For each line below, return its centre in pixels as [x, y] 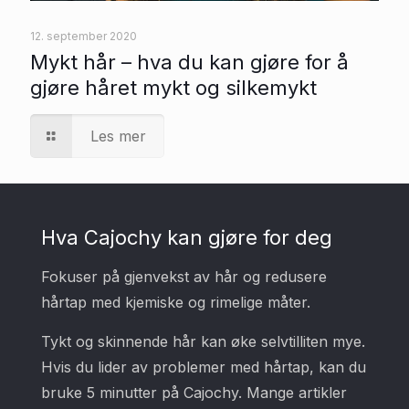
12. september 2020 [84, 36]
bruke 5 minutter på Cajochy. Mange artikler [194, 392]
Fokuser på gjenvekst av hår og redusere [184, 276]
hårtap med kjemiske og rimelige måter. [176, 302]
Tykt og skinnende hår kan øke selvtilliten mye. [203, 341]
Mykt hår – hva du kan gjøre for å [189, 62]
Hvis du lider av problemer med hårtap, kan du [204, 367]
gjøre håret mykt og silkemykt [173, 87]
